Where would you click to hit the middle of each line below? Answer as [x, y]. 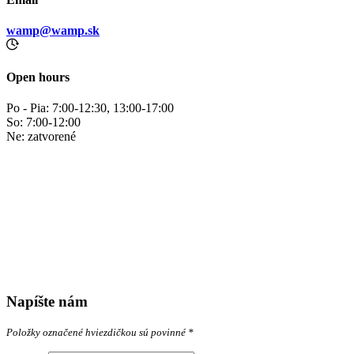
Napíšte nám [47, 301]
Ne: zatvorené [41, 136]
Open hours [38, 77]
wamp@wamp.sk [53, 31]
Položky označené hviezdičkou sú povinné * [100, 333]
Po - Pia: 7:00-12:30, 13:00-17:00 [90, 107]
